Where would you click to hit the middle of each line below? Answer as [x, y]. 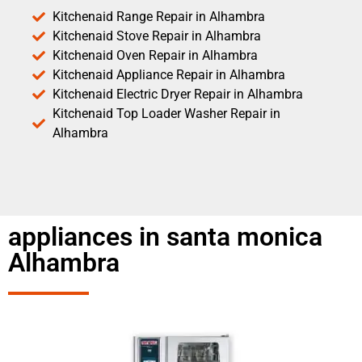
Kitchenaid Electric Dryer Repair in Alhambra [178, 94]
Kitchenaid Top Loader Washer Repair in [166, 113]
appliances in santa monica [165, 236]
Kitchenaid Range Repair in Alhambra [159, 16]
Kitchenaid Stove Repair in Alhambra [157, 36]
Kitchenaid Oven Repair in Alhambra [155, 55]
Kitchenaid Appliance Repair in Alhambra [169, 74]
